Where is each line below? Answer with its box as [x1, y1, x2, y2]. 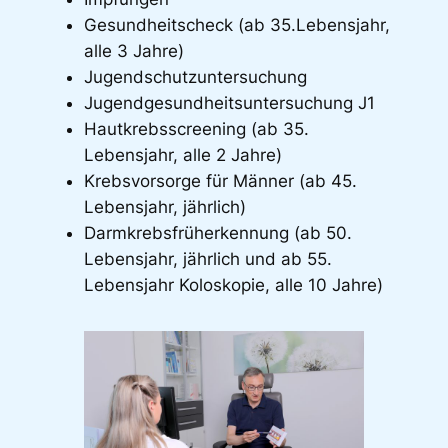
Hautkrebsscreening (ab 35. [83, 118, 309, 139]
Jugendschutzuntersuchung [83, 66, 307, 87]
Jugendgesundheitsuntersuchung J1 [83, 92, 375, 113]
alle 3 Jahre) [83, 40, 184, 61]
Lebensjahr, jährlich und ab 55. [83, 248, 332, 269]
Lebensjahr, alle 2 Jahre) [83, 144, 282, 165]
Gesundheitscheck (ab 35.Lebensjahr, [83, 14, 390, 35]
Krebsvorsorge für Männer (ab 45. [83, 170, 357, 191]
